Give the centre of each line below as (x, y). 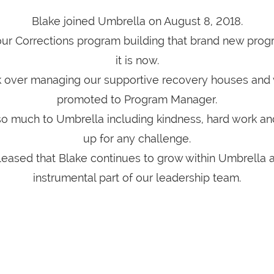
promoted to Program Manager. (137, 99)
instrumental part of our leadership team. (137, 178)
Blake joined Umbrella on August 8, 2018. (137, 21)
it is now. (137, 60)
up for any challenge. (137, 139)
